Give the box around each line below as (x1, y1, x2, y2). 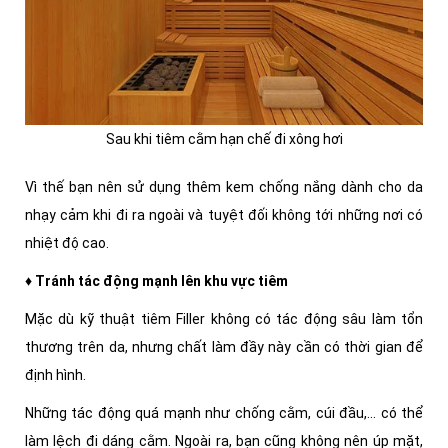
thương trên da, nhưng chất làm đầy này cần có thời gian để (25, 339, 423, 356)
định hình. (25, 367, 86, 384)
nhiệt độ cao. (25, 235, 112, 252)
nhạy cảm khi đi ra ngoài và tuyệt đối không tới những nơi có (25, 207, 423, 224)
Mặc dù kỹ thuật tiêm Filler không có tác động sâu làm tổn (25, 311, 423, 328)
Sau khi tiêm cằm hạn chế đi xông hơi (105, 131, 343, 148)
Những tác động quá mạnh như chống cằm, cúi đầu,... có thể (25, 405, 423, 422)
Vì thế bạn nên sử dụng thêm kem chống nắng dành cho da (25, 179, 423, 196)
